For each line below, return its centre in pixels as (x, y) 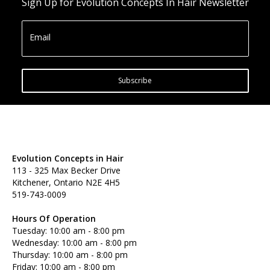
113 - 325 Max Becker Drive (66, 170)
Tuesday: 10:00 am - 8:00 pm (68, 230)
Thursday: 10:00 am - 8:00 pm (70, 254)
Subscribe (135, 80)
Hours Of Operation (54, 218)
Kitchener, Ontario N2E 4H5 (66, 182)
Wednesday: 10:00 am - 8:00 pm (74, 242)
